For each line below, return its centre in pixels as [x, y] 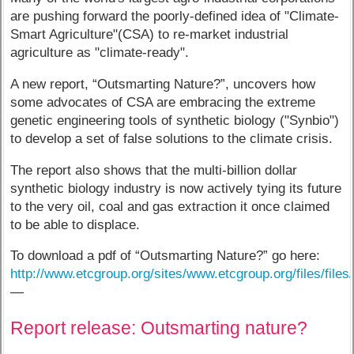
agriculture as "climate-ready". [100, 53]
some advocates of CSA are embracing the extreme [163, 102]
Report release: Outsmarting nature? [159, 328]
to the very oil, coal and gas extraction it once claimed [170, 206]
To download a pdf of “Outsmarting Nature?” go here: [166, 256]
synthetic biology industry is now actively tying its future [176, 188]
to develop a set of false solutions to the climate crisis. [172, 138]
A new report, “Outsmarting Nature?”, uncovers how [163, 84]
